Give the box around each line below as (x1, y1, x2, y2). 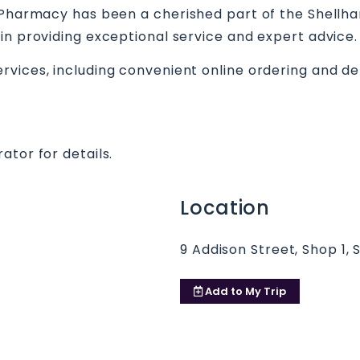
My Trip (243, 284, 286, 300)
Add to (205, 284, 243, 300)
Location (180, 194, 271, 221)
